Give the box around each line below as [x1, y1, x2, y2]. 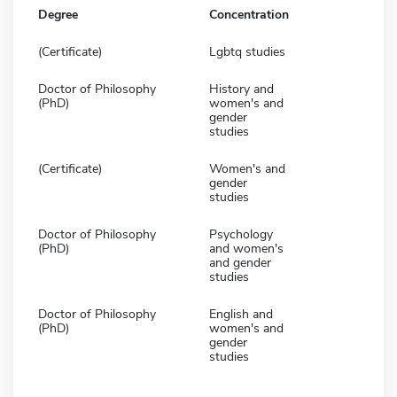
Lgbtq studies [209, 43, 285, 60]
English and [209, 305, 273, 323]
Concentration [209, 5, 289, 23]
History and [209, 80, 274, 97]
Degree [38, 5, 78, 23]
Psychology [209, 225, 273, 243]
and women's [209, 239, 284, 257]
